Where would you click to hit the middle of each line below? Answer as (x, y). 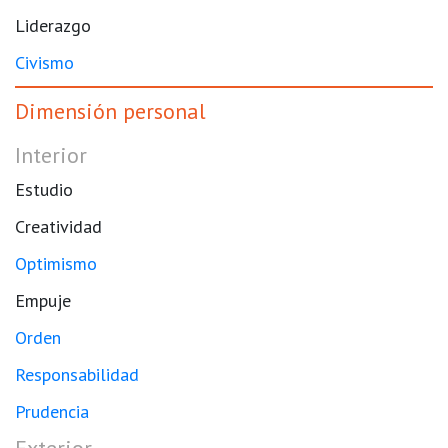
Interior (51, 154)
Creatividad (58, 226)
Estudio (44, 189)
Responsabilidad (77, 374)
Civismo (44, 62)
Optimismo (56, 263)
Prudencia (52, 411)
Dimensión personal (110, 110)
